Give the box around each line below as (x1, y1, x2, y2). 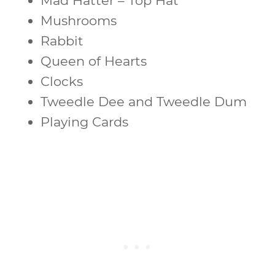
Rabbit (41, 33, 83, 48)
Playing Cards (41, 114, 128, 130)
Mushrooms (41, 12, 117, 28)
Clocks (41, 73, 83, 89)
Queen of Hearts (41, 53, 147, 69)
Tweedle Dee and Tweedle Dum (41, 93, 247, 109)
